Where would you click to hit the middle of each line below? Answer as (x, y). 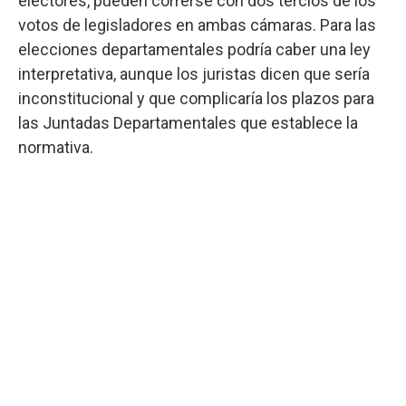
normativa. (56, 147)
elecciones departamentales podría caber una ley (194, 49)
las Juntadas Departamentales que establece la (188, 122)
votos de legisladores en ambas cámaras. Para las (197, 24)
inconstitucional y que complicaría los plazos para (196, 98)
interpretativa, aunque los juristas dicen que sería (194, 73)
